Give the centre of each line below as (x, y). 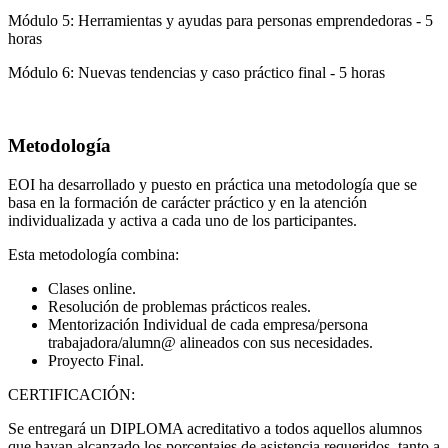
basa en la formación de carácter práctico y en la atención (187, 202)
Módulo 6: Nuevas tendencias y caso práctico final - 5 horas (196, 73)
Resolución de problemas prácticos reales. (179, 306)
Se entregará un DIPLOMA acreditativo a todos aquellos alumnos (215, 428)
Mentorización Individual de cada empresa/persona (208, 324)
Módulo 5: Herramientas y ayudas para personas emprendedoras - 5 (220, 21)
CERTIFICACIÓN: (71, 394)
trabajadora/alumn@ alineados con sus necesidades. (210, 342)
